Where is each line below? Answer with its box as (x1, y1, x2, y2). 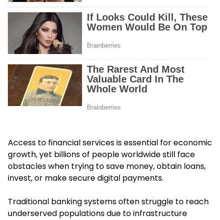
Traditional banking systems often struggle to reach (8, 196, 209, 208)
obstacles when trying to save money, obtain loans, (8, 161, 206, 172)
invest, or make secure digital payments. (8, 172, 164, 184)
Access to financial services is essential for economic (8, 137, 212, 149)
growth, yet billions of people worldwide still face (8, 149, 195, 161)
